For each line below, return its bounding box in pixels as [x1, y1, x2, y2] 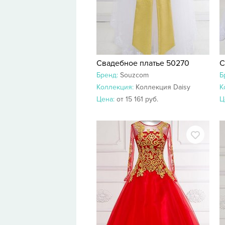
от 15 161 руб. [117, 95, 158, 103]
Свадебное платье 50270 [96, 58, 189, 68]
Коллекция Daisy [136, 83, 190, 91]
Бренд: [96, 71, 120, 79]
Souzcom [120, 71, 149, 79]
